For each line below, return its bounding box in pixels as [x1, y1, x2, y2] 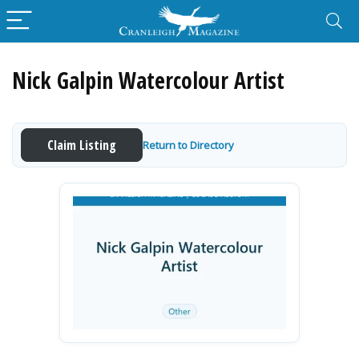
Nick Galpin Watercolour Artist [12, 65, 284, 95]
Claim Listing [47, 136, 116, 154]
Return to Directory [143, 137, 234, 152]
